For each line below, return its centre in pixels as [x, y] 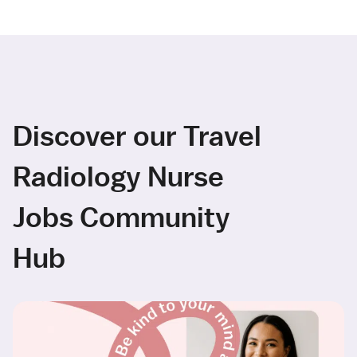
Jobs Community [122, 217]
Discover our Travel [137, 135]
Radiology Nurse [118, 176]
